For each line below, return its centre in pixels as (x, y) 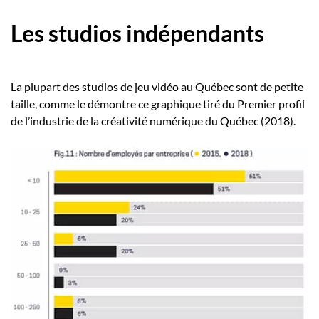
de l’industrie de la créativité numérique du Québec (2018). (153, 121)
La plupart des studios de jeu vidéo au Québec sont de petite (157, 87)
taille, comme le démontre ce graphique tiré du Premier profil (158, 104)
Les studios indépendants (137, 33)
